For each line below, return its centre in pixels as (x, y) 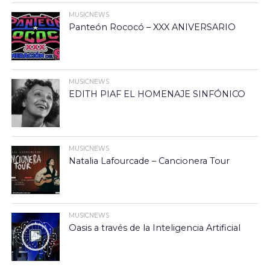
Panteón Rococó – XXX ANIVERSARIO (152, 27)
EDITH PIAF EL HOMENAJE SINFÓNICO (157, 94)
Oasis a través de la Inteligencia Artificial (154, 228)
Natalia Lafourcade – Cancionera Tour (149, 161)
